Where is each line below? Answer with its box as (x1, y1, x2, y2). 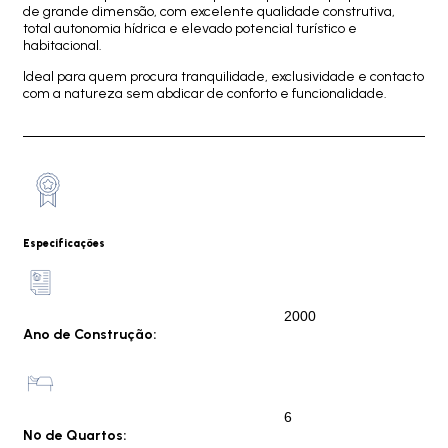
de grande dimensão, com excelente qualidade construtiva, (23, 3, 395, 20)
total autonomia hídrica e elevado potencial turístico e (23, 20, 357, 37)
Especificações (23, 237, 105, 250)
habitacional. (23, 37, 102, 54)
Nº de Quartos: (23, 427, 127, 444)
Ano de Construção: (23, 326, 157, 343)
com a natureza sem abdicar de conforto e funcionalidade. (23, 85, 390, 102)
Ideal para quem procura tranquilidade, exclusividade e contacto (23, 68, 424, 85)
